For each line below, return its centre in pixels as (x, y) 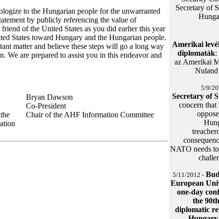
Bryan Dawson (49, 97)
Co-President (46, 106)
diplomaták (196, 53)
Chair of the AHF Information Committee (90, 115)
